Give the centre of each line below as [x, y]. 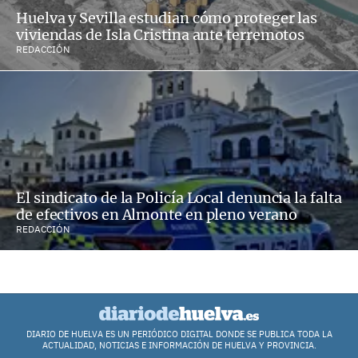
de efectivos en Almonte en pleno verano [157, 215]
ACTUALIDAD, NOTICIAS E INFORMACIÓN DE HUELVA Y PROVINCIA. [179, 345]
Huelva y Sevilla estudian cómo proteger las [167, 18]
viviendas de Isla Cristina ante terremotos [161, 35]
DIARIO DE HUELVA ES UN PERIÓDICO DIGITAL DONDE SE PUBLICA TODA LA [179, 334]
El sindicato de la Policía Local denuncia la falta [179, 198]
